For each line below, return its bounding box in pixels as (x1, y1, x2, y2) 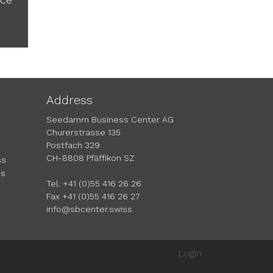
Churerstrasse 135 (46, 127, 121, 137)
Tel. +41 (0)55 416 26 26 (46, 179, 141, 188)
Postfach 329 (46, 140, 100, 150)
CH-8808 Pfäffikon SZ (46, 153, 135, 163)
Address (46, 93, 93, 107)
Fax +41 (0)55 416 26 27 (46, 191, 140, 201)
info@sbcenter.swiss (46, 204, 132, 214)
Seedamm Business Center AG (46, 115, 174, 124)
